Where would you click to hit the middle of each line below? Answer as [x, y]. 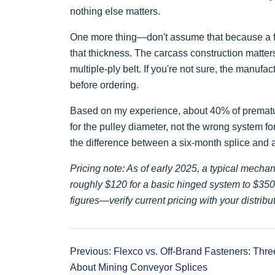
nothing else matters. [115, 11]
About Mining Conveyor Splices [139, 267]
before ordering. [104, 85]
